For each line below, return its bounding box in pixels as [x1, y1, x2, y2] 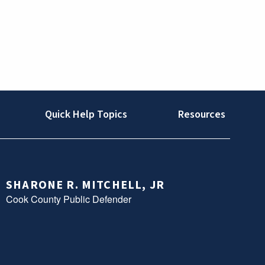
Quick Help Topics [45, 106, 127, 122]
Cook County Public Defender [6, 192, 132, 206]
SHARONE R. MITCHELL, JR [6, 177, 164, 194]
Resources [177, 106, 225, 122]
